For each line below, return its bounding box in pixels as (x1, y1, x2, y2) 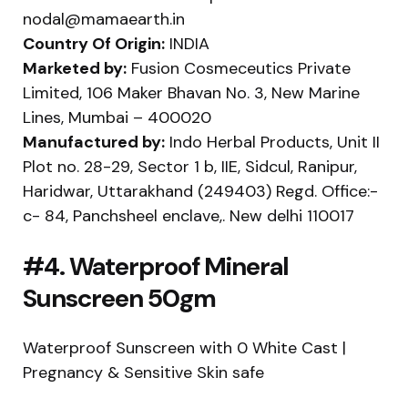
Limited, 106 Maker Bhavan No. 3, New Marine (23, 81, 360, 104)
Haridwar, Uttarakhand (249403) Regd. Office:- (23, 179, 378, 202)
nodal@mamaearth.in (23, 7, 185, 30)
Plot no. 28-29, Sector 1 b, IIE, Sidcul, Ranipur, (23, 155, 357, 178)
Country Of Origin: (23, 32, 165, 55)
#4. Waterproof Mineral (23, 249, 289, 283)
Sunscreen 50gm (23, 280, 216, 315)
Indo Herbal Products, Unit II (165, 130, 380, 153)
